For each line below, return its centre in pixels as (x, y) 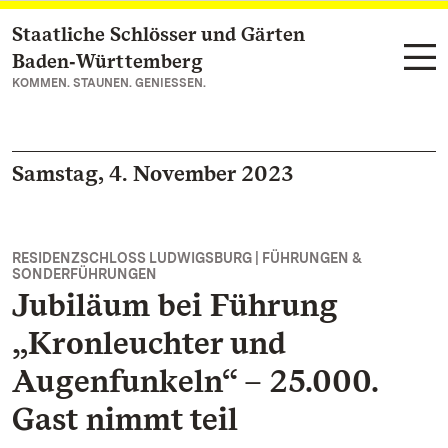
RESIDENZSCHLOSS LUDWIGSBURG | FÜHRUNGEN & (187, 258)
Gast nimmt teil (125, 418)
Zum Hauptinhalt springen (135, 35)
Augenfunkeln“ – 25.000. (195, 380)
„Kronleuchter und (149, 342)
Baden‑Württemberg (107, 61)
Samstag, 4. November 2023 (153, 173)
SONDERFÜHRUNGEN (84, 274)
